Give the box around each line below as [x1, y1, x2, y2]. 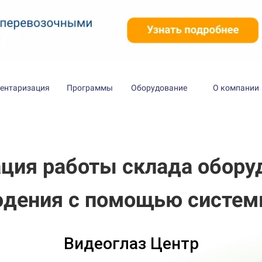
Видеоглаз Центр [63, 234, 199, 254]
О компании [213, 83, 259, 93]
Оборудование [131, 83, 187, 93]
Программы [67, 83, 113, 93]
